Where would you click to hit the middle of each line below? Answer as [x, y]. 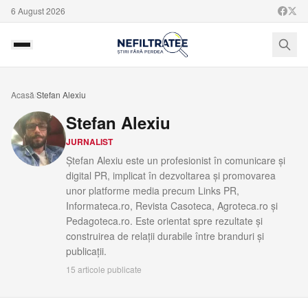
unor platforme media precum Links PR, [153, 190]
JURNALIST [89, 142]
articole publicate [109, 269]
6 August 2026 [38, 11]
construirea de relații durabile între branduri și [165, 236]
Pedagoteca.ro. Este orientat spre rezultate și [164, 221]
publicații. [86, 251]
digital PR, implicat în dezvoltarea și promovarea [171, 175]
